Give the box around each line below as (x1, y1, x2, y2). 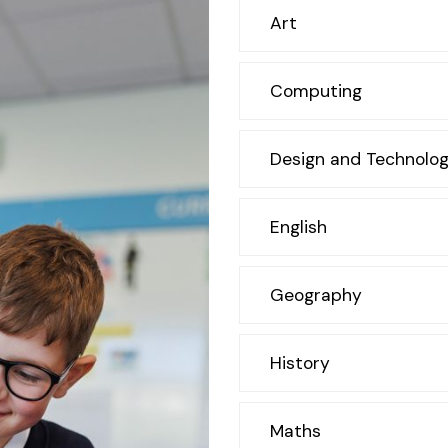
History (270, 352, 330, 374)
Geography (270, 284, 362, 306)
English (270, 216, 327, 238)
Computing (270, 80, 362, 102)
